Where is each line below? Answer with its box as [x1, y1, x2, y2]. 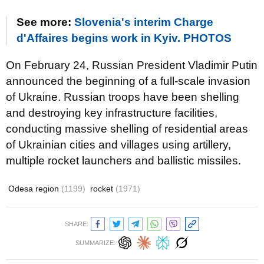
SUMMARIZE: [75, 239, 115, 246]
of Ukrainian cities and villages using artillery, [6, 138, 231, 151]
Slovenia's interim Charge [74, 16, 213, 28]
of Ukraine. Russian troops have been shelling [6, 91, 239, 103]
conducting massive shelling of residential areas [6, 123, 248, 135]
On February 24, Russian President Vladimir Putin [6, 59, 258, 71]
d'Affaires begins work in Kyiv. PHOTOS [16, 32, 232, 44]
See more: [16, 16, 74, 28]
